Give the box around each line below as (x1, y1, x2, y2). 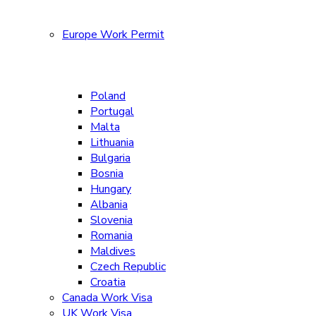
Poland (90, 88, 126, 104)
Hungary (90, 181, 131, 197)
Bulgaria (90, 150, 130, 166)
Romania (90, 228, 133, 243)
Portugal (90, 104, 134, 119)
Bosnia (90, 166, 123, 181)
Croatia (90, 274, 126, 290)
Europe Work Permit (62, 27, 164, 42)
